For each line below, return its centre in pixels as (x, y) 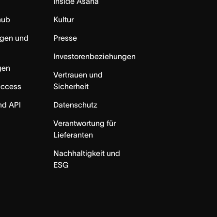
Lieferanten (73, 134)
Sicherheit (71, 86)
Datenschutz (76, 104)
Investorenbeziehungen (95, 56)
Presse (65, 38)
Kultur (64, 19)
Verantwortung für (85, 123)
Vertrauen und (78, 74)
